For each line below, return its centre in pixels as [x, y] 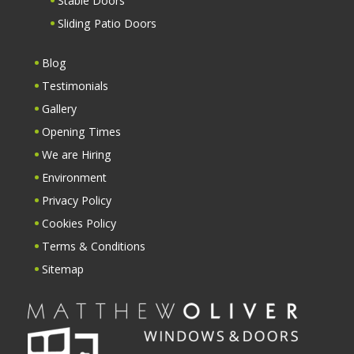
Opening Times [82, 132]
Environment [75, 178]
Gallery [60, 109]
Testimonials [75, 86]
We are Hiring [77, 155]
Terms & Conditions [94, 247]
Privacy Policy [77, 201]
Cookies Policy [79, 224]
